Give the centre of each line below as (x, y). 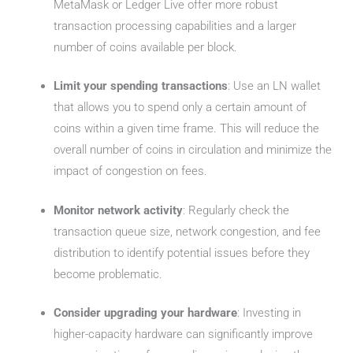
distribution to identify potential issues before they (182, 253)
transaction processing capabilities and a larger (175, 26)
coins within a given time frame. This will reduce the (187, 128)
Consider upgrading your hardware (146, 313)
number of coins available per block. (146, 47)
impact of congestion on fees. (131, 171)
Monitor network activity (119, 210)
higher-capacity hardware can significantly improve (184, 334)
